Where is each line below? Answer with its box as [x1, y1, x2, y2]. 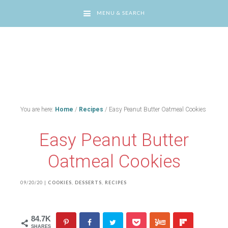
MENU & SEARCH [97, 10, 145, 16]
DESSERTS [75, 180, 102, 185]
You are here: [20, 106, 55, 113]
